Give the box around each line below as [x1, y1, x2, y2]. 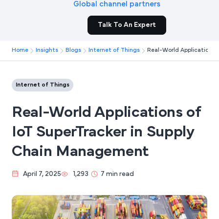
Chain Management [12, 145, 149, 159]
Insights [36, 48, 58, 53]
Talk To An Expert [98, 22, 156, 28]
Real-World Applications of [12, 106, 201, 120]
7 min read [101, 171, 134, 177]
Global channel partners [73, 1, 161, 8]
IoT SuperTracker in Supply [12, 126, 194, 139]
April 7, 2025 [22, 171, 61, 177]
